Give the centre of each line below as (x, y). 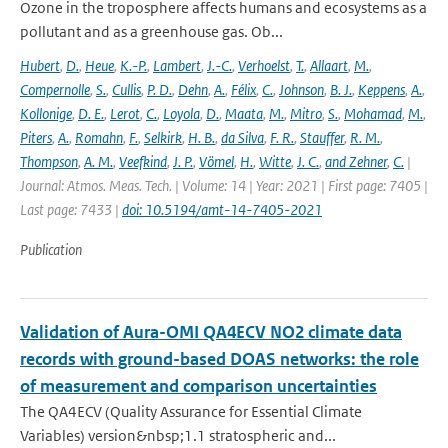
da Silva (242, 137)
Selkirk (163, 137)
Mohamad (373, 113)
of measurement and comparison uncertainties (198, 386)
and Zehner (356, 161)
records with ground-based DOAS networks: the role (219, 359)
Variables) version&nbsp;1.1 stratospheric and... (178, 435)
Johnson (301, 89)
